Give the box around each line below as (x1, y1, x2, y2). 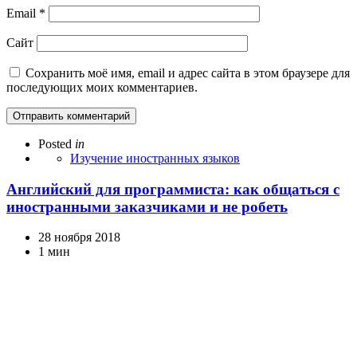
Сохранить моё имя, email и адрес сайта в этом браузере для (25, 65, 350, 80)
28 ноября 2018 (38, 230, 120, 245)
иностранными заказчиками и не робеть (6, 198, 288, 215)
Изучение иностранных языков (70, 151, 240, 165)
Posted (38, 136, 72, 151)
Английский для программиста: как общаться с (6, 180, 339, 198)
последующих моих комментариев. (6, 80, 198, 94)
